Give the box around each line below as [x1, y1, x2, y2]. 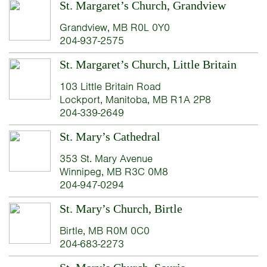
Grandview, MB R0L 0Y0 [59, 20, 170, 34]
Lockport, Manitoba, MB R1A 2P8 [59, 92, 211, 106]
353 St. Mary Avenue [59, 151, 153, 165]
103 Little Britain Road [59, 79, 161, 93]
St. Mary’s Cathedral [59, 129, 160, 143]
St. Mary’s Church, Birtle [59, 201, 182, 215]
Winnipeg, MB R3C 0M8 [59, 164, 168, 178]
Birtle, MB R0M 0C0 [59, 223, 150, 237]
